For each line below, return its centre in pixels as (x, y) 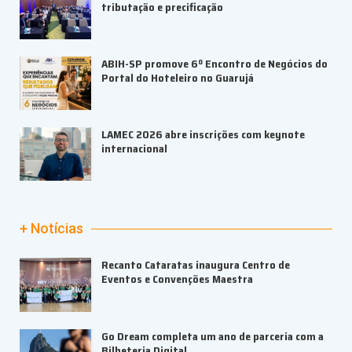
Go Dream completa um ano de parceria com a (213, 336)
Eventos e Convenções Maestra (177, 279)
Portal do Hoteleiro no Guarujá (178, 77)
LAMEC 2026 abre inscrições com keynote (203, 135)
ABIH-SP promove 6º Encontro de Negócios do (214, 63)
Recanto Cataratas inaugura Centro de (196, 265)
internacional (134, 149)
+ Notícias (51, 229)
